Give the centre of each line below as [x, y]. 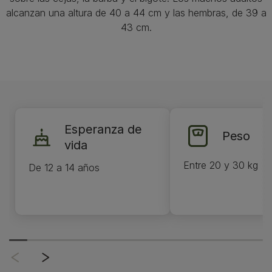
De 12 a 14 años [64, 168]
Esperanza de [103, 129]
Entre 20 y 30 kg [221, 165]
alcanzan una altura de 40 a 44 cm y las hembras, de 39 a [136, 13]
